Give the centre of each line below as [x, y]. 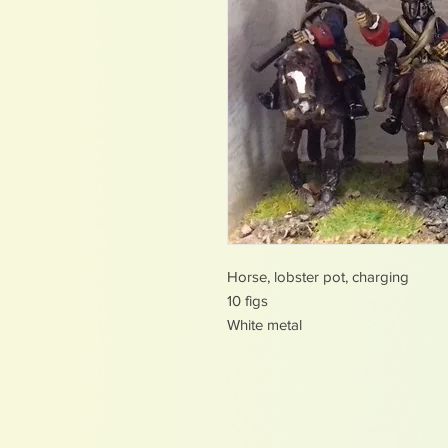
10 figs [247, 300]
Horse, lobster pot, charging [318, 276]
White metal [264, 324]
